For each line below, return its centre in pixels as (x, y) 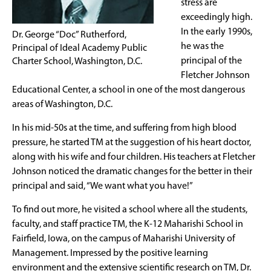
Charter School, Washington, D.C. (77, 61)
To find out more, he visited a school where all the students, (130, 210)
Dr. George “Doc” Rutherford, (69, 35)
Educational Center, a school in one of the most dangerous (129, 90)
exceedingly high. (217, 17)
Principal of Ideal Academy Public (80, 48)
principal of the (211, 61)
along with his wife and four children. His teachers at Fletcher (134, 157)
